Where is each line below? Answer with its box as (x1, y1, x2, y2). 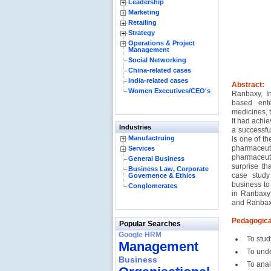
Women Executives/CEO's (128, 87, 211, 94)
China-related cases (128, 67, 191, 74)
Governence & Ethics (128, 172, 195, 179)
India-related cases (128, 77, 188, 84)
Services (128, 145, 155, 152)
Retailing (128, 19, 157, 26)
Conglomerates (128, 182, 177, 189)
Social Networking (128, 56, 186, 64)
